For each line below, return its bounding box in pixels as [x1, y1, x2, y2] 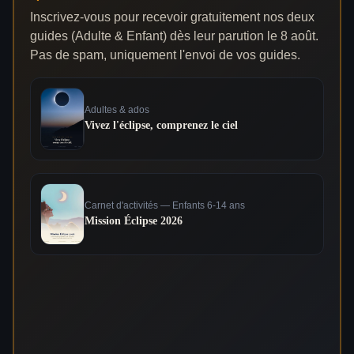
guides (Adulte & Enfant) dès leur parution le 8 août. [30, 29, 318, 43]
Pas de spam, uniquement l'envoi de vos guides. [30, 48, 300, 62]
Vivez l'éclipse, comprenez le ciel [85, 119, 238, 132]
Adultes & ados [85, 104, 149, 116]
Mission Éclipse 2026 [85, 214, 183, 227]
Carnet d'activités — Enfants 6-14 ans [85, 199, 245, 211]
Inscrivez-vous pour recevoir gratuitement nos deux [30, 10, 314, 24]
